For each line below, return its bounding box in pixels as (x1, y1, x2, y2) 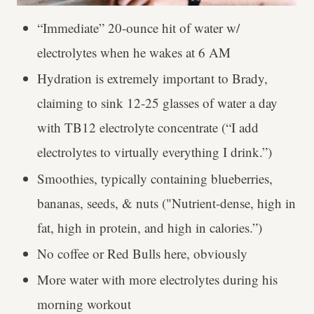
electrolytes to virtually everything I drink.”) (36, 143, 272, 161)
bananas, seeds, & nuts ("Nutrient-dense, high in (36, 193, 296, 212)
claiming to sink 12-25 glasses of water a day (36, 94, 278, 112)
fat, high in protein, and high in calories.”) (36, 218, 266, 236)
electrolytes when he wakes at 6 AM (36, 43, 231, 62)
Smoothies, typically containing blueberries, (36, 169, 273, 187)
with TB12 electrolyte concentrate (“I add (36, 118, 259, 137)
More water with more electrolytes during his (36, 271, 278, 289)
